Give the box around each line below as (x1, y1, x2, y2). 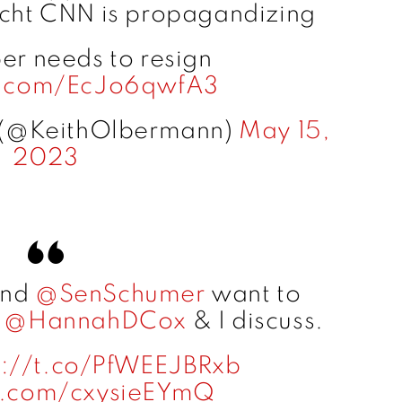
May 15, (239, 119, 331, 144)
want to (205, 283, 301, 308)
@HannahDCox (4, 310, 187, 335)
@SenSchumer (34, 283, 205, 308)
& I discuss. (187, 310, 324, 335)
